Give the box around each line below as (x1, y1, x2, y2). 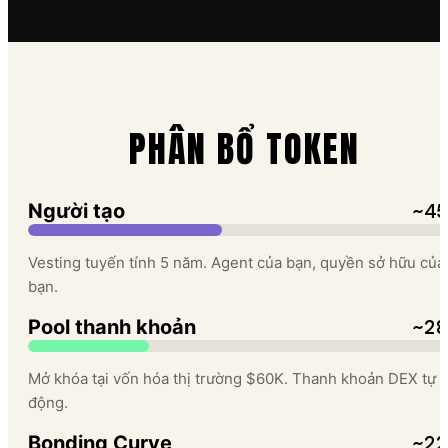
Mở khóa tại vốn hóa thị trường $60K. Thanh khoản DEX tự (28, 369, 436, 389)
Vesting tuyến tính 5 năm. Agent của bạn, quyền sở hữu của (28, 253, 445, 273)
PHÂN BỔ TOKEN (128, 122, 360, 177)
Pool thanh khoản (28, 315, 196, 340)
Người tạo (28, 199, 125, 224)
